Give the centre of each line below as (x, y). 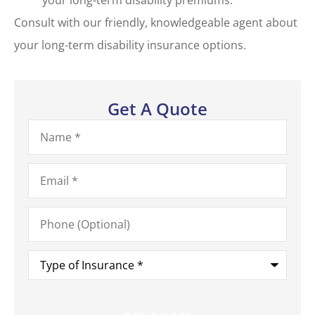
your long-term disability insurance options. (130, 45)
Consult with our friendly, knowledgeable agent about (156, 22)
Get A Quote (157, 109)
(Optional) (54, 223)
